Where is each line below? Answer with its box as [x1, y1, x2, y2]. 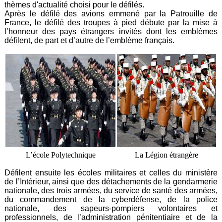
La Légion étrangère [135, 151, 199, 160]
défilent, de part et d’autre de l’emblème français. [4, 36, 175, 45]
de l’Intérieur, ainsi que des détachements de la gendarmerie [4, 177, 218, 186]
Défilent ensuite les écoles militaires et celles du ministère [4, 168, 218, 177]
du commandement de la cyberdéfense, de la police [4, 195, 218, 204]
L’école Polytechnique [25, 151, 96, 160]
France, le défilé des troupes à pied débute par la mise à [4, 18, 218, 27]
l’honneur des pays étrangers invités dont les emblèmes [4, 27, 218, 36]
